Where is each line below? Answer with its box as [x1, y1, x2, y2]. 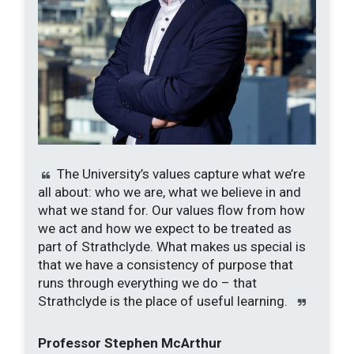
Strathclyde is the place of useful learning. [38, 293, 291, 310]
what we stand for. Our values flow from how [38, 202, 305, 219]
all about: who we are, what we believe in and [38, 184, 301, 201]
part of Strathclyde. [38, 239, 153, 255]
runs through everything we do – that [38, 275, 257, 292]
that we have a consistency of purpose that [38, 257, 293, 273]
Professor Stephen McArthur [38, 335, 222, 352]
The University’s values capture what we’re [57, 166, 305, 183]
